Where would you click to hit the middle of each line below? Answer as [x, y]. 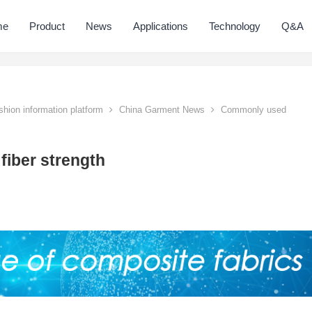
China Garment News [162, 110]
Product [47, 26]
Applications [161, 26]
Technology [235, 26]
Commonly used [252, 110]
